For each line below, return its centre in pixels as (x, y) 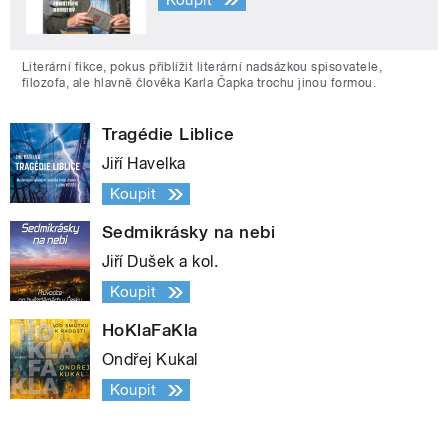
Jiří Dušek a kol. (160, 262)
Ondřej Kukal (150, 360)
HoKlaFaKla (150, 330)
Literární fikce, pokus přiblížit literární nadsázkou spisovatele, (202, 67)
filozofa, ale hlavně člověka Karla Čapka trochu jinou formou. (199, 83)
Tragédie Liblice (168, 134)
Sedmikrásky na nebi (189, 232)
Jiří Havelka (144, 164)
